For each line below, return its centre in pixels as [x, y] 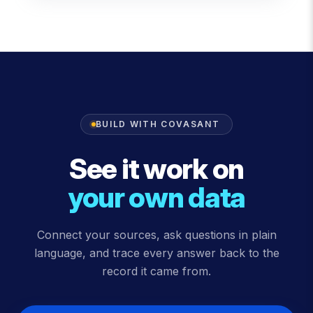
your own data [156, 198]
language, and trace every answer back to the [156, 253]
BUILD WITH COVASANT [158, 124]
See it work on [156, 169]
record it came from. [156, 271]
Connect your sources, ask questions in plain [156, 235]
